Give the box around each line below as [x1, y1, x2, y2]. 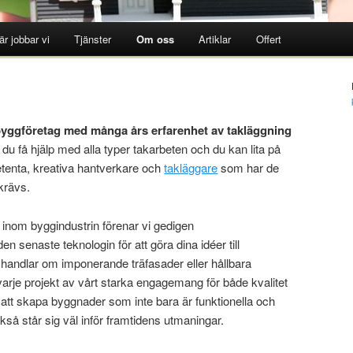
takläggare [164, 159, 218, 176]
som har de [217, 159, 280, 176]
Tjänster [74, 32, 112, 46]
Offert [255, 32, 281, 46]
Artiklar [199, 32, 232, 46]
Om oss [136, 32, 174, 46]
